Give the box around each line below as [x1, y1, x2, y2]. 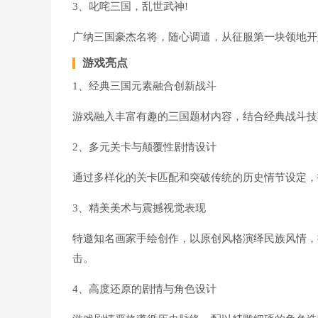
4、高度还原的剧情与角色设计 [72, 283, 216, 295]
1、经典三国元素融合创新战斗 [72, 80, 216, 92]
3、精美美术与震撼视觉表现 [72, 202, 206, 214]
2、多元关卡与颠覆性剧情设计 [72, 141, 216, 153]
